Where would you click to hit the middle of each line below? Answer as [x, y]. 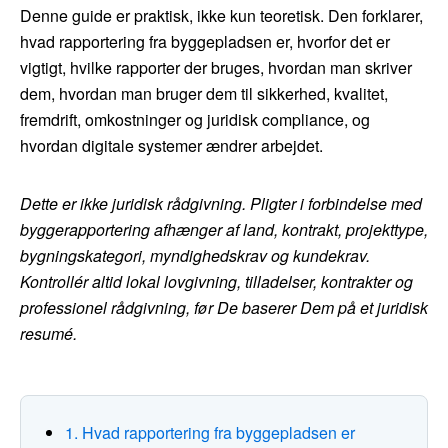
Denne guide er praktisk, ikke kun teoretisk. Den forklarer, [221, 16]
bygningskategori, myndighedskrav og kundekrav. [195, 256]
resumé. [48, 334]
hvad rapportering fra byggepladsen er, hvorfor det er [205, 42]
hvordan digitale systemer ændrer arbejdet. [171, 146]
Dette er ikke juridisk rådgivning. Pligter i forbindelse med [221, 204]
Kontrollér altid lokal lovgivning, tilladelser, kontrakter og [216, 282]
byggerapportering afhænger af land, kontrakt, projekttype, [224, 230]
